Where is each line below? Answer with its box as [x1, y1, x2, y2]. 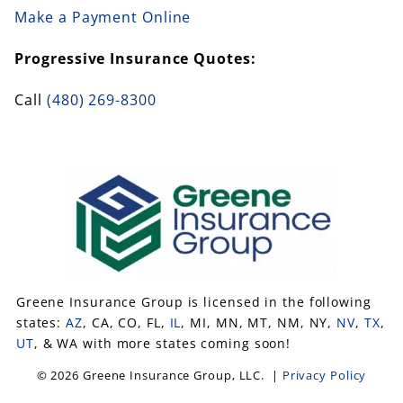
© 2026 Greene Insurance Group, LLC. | [36, 367, 282, 384]
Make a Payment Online [14, 7, 192, 28]
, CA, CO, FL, [82, 314, 170, 332]
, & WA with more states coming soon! [33, 335, 291, 353]
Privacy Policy [282, 367, 367, 384]
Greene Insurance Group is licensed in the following [15, 293, 372, 311]
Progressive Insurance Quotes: [14, 49, 256, 69]
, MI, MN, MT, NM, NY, [181, 314, 337, 332]
